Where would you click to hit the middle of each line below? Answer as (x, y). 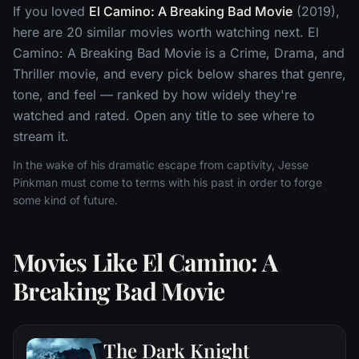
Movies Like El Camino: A (145, 262)
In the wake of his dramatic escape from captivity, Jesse (161, 164)
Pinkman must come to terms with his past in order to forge (167, 182)
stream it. (41, 136)
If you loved (51, 11)
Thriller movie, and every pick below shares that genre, (179, 73)
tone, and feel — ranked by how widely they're (155, 94)
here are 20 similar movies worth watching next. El (166, 32)
